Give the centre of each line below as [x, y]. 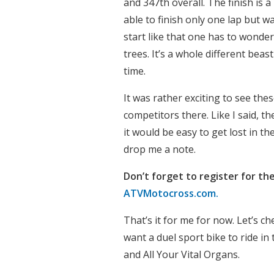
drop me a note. [161, 149]
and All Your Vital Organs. [182, 254]
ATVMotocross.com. [171, 193]
